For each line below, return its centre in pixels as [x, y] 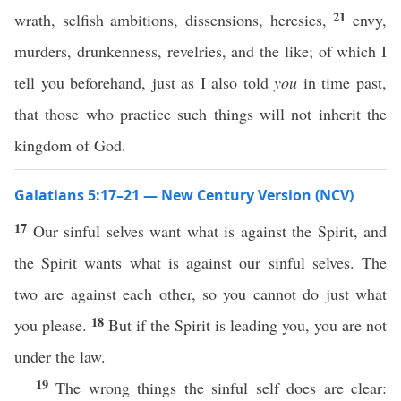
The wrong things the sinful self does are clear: [222, 388]
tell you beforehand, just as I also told [145, 82]
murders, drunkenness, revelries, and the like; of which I [200, 51]
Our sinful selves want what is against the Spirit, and [209, 231]
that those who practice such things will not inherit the [200, 114]
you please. [53, 325]
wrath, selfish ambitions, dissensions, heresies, [174, 20]
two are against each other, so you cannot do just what [200, 294]
